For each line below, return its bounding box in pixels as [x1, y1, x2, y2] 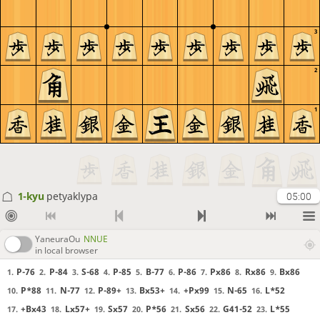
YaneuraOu [35, 232, 80, 245]
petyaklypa [46, 189, 98, 203]
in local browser [35, 244, 98, 256]
